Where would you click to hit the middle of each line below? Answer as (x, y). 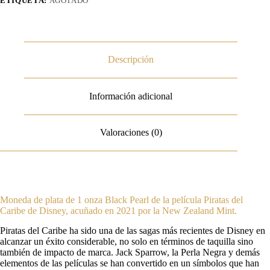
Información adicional (131, 96)
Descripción (131, 60)
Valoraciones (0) (131, 133)
